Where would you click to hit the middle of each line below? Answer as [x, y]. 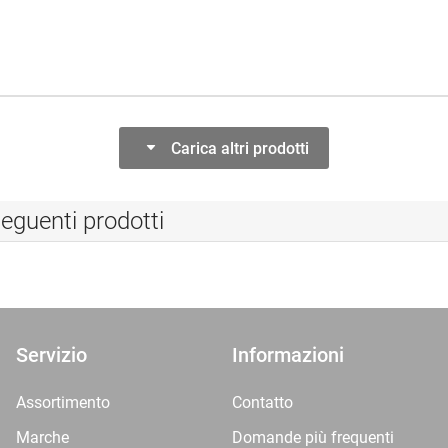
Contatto [262, 402]
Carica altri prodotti [240, 148]
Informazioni [288, 355]
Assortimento [63, 402]
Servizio [51, 355]
